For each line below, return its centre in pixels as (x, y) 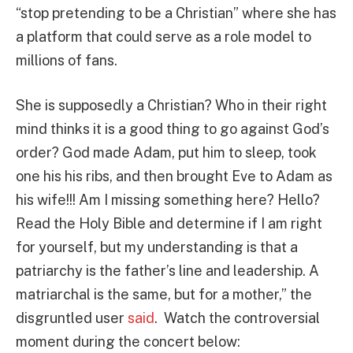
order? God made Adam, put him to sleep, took (166, 153)
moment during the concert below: (128, 342)
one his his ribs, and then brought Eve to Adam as (174, 176)
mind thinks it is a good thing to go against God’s (173, 129)
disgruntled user (72, 318)
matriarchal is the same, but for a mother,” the (164, 295)
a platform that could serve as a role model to (163, 36)
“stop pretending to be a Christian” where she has (176, 13)
